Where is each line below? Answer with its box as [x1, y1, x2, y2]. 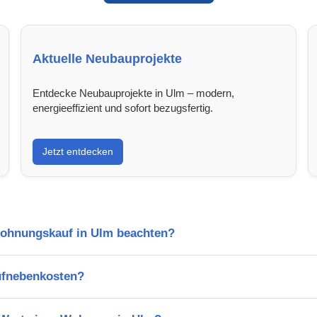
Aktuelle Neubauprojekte [33, 51, 183, 66]
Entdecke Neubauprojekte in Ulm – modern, [33, 86, 235, 99]
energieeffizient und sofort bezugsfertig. [33, 101, 214, 114]
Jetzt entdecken [42, 145, 114, 157]
